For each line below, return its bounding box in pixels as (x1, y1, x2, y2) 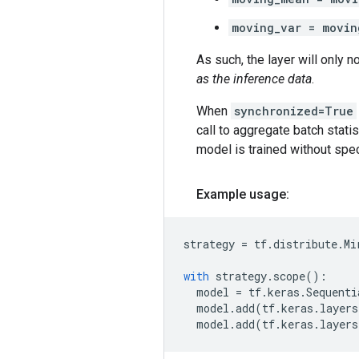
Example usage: (196, 186, 289, 202)
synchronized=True (234, 103, 353, 119)
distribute (273, 236, 337, 252)
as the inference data (196, 71, 312, 87)
